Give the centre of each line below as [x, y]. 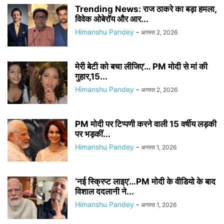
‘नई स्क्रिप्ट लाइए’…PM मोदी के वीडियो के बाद [145, 181]
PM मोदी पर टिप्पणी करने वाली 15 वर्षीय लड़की [146, 124]
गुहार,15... [91, 76]
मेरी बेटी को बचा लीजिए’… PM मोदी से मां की [141, 66]
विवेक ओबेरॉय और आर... [112, 19]
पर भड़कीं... [93, 134]
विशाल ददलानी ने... [104, 191]
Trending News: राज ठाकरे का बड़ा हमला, [146, 9]
